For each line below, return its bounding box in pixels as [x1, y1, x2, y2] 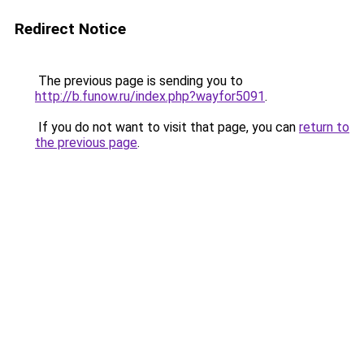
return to [299, 119, 349, 135]
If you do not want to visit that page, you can [35, 119, 299, 135]
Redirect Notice [15, 19, 126, 38]
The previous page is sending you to [35, 73, 243, 89]
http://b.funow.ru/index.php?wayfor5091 [35, 89, 265, 104]
